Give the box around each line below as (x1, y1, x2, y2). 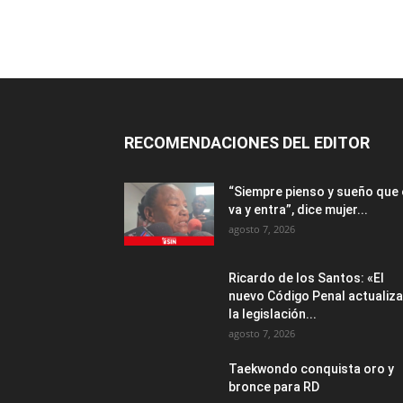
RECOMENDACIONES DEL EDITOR (124, 132, 370, 152)
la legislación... (228, 306, 317, 321)
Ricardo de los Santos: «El (228, 270, 384, 285)
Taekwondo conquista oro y (228, 361, 394, 376)
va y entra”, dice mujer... (228, 201, 368, 217)
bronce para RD (228, 379, 319, 394)
